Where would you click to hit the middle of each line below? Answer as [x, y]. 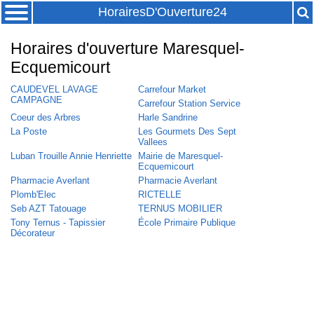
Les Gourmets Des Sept [187, 132]
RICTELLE [160, 195]
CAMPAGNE [36, 100]
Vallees [153, 142]
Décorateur [33, 233]
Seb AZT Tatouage [48, 209]
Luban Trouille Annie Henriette [71, 156]
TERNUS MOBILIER [180, 209]
